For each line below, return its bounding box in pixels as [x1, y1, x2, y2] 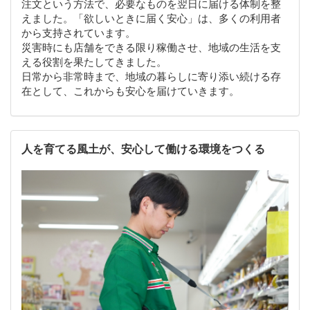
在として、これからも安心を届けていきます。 [21, 84, 239, 98]
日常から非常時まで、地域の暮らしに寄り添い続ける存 [21, 69, 281, 84]
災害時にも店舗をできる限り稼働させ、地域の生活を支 [21, 40, 281, 55]
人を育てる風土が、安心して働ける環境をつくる [21, 141, 265, 157]
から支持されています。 [21, 26, 136, 40]
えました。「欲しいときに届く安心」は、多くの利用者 [21, 11, 281, 26]
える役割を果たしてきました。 [21, 55, 167, 69]
